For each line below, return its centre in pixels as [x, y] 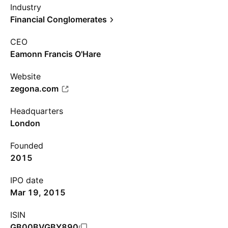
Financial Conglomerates [59, 19]
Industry [26, 7]
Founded [27, 146]
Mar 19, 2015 [38, 192]
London [25, 123]
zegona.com [34, 89]
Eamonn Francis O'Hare [55, 54]
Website [25, 76]
